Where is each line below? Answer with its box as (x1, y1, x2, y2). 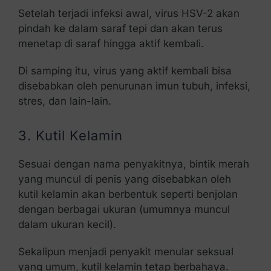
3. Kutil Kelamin (18, 127, 123, 143)
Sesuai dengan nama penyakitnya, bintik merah (18, 157, 249, 170)
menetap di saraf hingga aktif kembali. (18, 37, 204, 50)
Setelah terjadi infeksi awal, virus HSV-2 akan (18, 7, 240, 19)
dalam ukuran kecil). (18, 218, 116, 230)
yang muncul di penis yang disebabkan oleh (18, 172, 231, 185)
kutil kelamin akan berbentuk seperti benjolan (18, 188, 238, 200)
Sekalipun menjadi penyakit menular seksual (18, 245, 233, 258)
